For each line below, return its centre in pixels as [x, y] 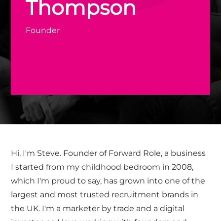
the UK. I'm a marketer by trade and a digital [98, 208]
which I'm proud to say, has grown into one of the [108, 181]
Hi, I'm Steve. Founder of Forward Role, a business [109, 153]
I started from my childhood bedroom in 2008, [102, 167]
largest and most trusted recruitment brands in [105, 194]
